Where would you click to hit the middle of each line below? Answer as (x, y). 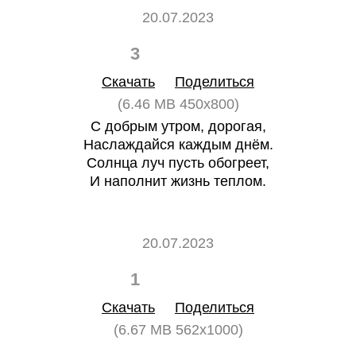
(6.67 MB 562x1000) (178, 330)
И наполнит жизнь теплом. (178, 181)
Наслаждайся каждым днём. (178, 145)
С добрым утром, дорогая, (178, 126)
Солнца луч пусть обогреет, (178, 163)
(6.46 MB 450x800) (178, 104)
